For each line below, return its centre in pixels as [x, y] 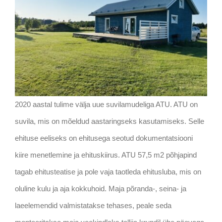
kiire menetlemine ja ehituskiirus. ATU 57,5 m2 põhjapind [106, 155]
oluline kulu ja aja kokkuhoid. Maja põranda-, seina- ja [100, 188]
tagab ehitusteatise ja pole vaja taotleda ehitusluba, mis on [108, 171]
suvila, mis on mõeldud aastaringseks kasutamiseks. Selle [109, 121]
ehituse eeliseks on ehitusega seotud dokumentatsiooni [104, 138]
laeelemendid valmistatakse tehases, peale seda [93, 205]
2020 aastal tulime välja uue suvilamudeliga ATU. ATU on [106, 104]
